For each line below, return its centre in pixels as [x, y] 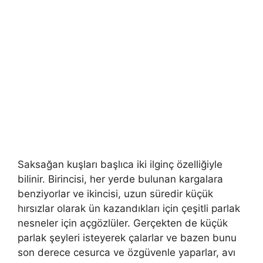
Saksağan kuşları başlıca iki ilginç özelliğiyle [120, 165]
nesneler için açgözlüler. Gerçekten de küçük [123, 223]
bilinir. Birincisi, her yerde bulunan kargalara [120, 179]
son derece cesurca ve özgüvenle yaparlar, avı [127, 253]
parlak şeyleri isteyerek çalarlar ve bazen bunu [127, 238]
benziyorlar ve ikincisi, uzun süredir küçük [115, 194]
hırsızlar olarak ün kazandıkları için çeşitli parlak [129, 209]
